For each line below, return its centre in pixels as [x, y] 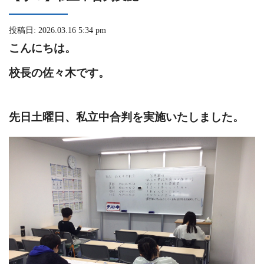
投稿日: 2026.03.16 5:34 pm [57, 31]
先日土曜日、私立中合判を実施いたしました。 [126, 117]
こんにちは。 [42, 48]
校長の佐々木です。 [59, 73]
